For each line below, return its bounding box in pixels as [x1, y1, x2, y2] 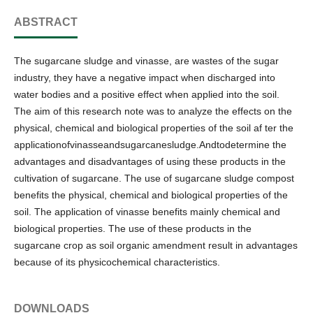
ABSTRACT [14, 16, 78, 28]
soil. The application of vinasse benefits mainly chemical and [14, 206, 280, 217]
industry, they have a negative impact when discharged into [14, 72, 275, 83]
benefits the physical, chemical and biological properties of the [14, 189, 288, 201]
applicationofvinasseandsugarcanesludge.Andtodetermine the [14, 139, 286, 150]
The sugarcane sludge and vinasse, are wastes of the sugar [14, 55, 279, 66]
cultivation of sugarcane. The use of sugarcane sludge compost [14, 173, 294, 184]
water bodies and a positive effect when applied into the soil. [14, 89, 279, 100]
